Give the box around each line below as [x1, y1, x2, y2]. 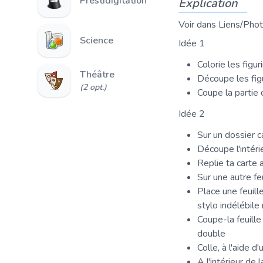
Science [80, 34, 113, 47]
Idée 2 [178, 107, 205, 120]
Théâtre [80, 68, 114, 81]
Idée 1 [178, 37, 205, 50]
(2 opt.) [80, 82, 107, 93]
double [197, 227, 225, 240]
